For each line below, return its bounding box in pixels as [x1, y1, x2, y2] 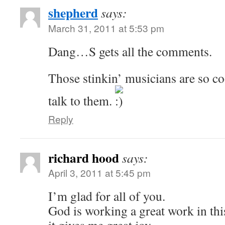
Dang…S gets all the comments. [48, 43, 212, 60]
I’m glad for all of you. [48, 187, 165, 204]
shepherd [48, 3, 98, 22]
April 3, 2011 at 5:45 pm [48, 166, 151, 179]
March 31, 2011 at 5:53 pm [48, 21, 164, 35]
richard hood [48, 148, 119, 167]
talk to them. [48, 92, 115, 109]
